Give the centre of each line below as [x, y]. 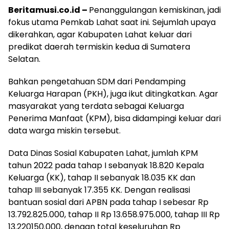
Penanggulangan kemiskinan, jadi [155, 10]
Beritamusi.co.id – [49, 10]
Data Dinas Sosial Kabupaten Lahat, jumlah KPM [103, 153]
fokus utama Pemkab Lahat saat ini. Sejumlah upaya [112, 22]
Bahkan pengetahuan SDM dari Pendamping [97, 81]
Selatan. [24, 59]
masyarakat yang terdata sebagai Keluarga [96, 106]
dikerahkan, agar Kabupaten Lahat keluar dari [100, 34]
